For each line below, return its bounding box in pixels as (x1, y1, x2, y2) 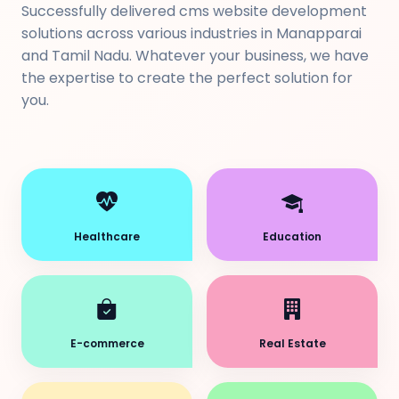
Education (263, 229, 322, 244)
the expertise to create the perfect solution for (21, 68, 353, 88)
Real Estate (258, 336, 326, 351)
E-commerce (69, 336, 144, 351)
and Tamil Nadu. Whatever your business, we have (21, 45, 369, 66)
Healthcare (74, 229, 140, 244)
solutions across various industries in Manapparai (21, 23, 362, 44)
